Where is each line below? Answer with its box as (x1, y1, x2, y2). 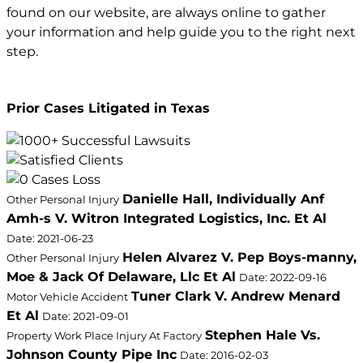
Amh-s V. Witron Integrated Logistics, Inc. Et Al (6, 211, 327, 227)
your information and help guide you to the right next (6, 23, 356, 40)
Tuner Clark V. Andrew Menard (131, 288, 340, 305)
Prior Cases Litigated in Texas (6, 100, 210, 117)
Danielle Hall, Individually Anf (122, 191, 324, 207)
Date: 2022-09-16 (239, 271, 327, 284)
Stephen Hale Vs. (205, 327, 320, 344)
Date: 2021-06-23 (6, 233, 93, 246)
